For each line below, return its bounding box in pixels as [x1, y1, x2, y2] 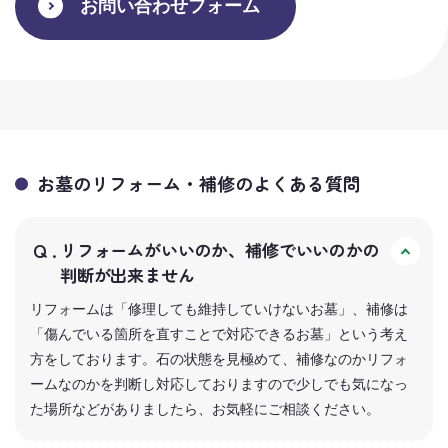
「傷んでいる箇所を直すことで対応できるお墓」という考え [30, 325, 408, 342]
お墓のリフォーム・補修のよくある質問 [36, 169, 361, 196]
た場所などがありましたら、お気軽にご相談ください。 [30, 400, 380, 417]
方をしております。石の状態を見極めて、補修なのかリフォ [30, 350, 408, 367]
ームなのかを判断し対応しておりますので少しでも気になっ [30, 375, 408, 392]
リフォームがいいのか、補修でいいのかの [60, 236, 380, 262]
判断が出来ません [60, 261, 195, 287]
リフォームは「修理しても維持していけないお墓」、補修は [30, 300, 408, 317]
